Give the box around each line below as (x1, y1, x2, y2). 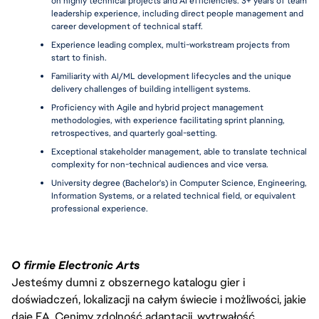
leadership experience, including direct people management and (51, 8, 303, 19)
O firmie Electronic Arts (11, 258, 140, 273)
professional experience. (51, 203, 148, 214)
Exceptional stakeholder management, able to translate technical (51, 146, 307, 157)
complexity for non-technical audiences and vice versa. (51, 159, 268, 170)
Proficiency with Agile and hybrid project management (51, 102, 263, 113)
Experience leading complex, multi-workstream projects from (51, 39, 290, 51)
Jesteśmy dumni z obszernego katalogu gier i (11, 275, 245, 290)
